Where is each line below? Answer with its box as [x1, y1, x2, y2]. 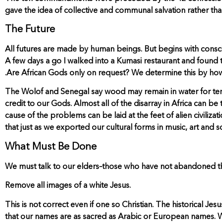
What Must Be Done [5, 142, 97, 152]
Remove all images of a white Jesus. [5, 182, 131, 190]
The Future [5, 24, 55, 35]
